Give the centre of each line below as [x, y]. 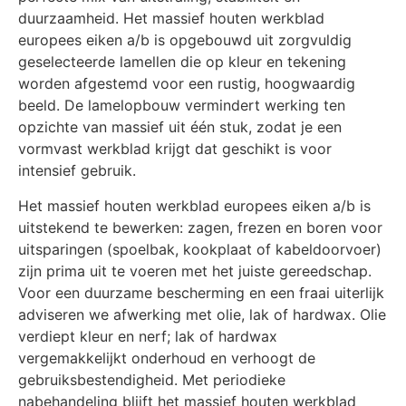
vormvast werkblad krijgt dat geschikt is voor [175, 149]
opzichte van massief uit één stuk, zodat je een [180, 127]
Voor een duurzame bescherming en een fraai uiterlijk [201, 292]
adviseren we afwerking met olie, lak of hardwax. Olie [202, 314]
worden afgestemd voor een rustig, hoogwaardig [187, 84]
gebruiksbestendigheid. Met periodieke [152, 379]
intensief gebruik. [77, 171]
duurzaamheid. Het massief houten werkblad [171, 19]
